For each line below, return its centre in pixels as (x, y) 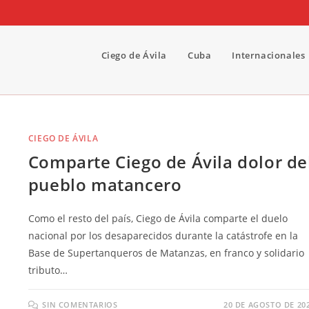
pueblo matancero (105, 185)
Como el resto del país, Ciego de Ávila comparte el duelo (158, 218)
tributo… (48, 270)
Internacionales (269, 55)
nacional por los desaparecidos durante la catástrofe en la (163, 236)
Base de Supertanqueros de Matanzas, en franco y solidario (166, 253)
